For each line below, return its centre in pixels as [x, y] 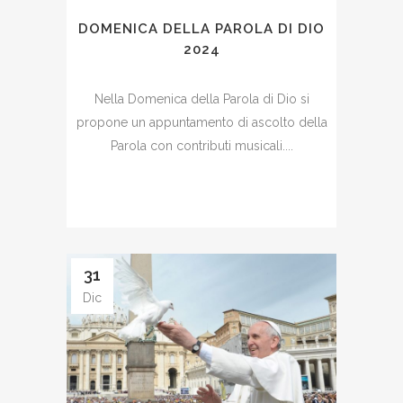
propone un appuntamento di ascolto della [201, 122]
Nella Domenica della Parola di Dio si [201, 99]
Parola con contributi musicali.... [201, 145]
